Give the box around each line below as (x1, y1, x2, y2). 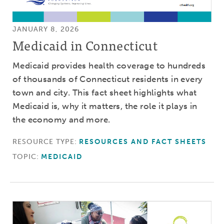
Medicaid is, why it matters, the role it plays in (12, 101, 197, 111)
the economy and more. (12, 114, 110, 125)
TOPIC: (12, 152, 39, 161)
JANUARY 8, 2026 (12, 25, 79, 34)
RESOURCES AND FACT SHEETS (79, 137, 207, 146)
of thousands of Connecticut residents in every (12, 74, 203, 84)
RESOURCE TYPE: (12, 137, 77, 146)
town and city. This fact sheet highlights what (12, 87, 197, 98)
